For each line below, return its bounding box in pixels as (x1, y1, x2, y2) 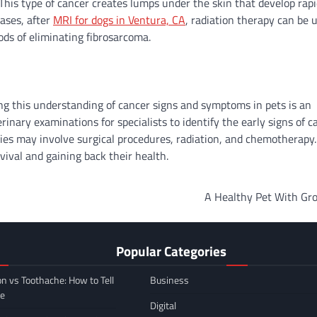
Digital (150, 298, 176, 314)
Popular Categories (116, 241, 226, 262)
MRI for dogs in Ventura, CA (53, 11, 185, 28)
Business (150, 272, 189, 289)
